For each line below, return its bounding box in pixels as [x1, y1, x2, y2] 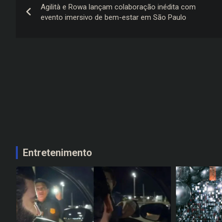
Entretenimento [23, 146, 92, 159]
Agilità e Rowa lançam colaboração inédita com [41, 2, 196, 12]
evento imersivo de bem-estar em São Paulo [41, 13, 186, 22]
